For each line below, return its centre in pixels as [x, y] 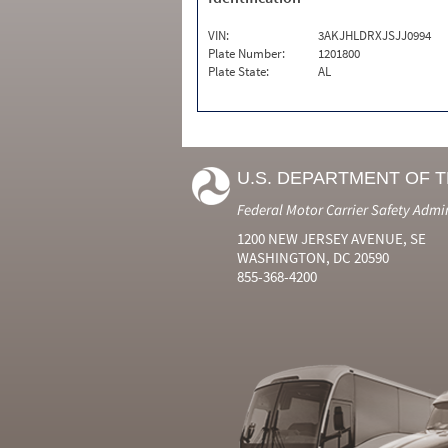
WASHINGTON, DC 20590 [313, 257]
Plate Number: [246, 53]
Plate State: [238, 71]
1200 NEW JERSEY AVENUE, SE [331, 238]
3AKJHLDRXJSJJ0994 [374, 35]
